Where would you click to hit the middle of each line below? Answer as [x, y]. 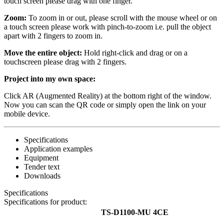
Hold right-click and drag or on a [135, 53]
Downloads [42, 176]
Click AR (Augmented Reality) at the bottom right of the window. [108, 96]
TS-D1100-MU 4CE [135, 212]
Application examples [58, 149]
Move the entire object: [43, 53]
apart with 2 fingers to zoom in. [53, 36]
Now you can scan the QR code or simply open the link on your [105, 105]
